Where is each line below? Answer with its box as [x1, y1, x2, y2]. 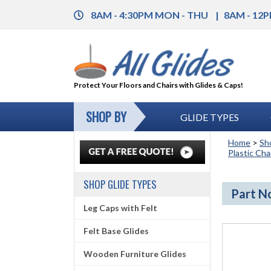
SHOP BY [86, 108, 126, 126]
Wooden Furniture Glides [83, 249, 186, 259]
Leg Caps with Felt [83, 203, 157, 213]
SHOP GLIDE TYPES [83, 177, 157, 192]
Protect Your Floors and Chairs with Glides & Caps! [74, 80, 243, 90]
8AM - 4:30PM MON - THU [91, 9, 210, 21]
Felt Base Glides [83, 226, 149, 236]
